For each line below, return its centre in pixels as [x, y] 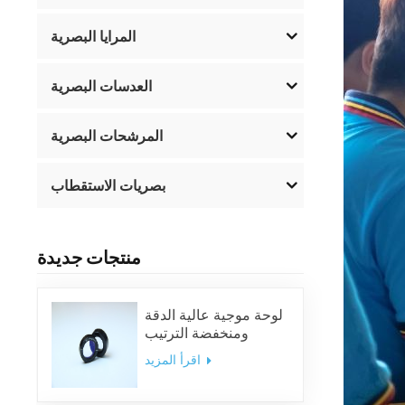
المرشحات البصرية [107, 135]
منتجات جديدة [89, 257]
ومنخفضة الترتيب [196, 333]
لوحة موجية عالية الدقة [213, 315]
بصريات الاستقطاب [108, 185]
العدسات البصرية [102, 85]
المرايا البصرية [94, 36]
